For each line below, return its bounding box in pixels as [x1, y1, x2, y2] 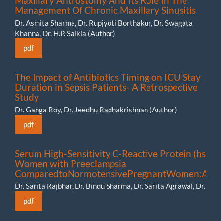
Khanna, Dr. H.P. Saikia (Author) [15, 28, 115, 37]
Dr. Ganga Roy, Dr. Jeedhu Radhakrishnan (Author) [15, 105, 177, 114]
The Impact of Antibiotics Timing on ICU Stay [15, 71, 201, 83]
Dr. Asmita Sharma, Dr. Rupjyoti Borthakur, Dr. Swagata [15, 18, 193, 27]
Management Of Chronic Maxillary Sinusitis [15, 4, 196, 16]
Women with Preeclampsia [15, 157, 126, 169]
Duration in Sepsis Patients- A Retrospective [15, 81, 198, 93]
